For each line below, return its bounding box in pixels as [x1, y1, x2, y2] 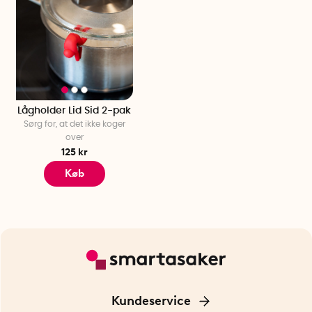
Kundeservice [111, 292, 194, 309]
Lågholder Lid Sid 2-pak [17, 106, 132, 116]
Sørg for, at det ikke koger [23, 120, 125, 129]
